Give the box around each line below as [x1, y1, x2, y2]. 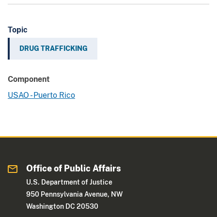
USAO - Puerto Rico [8, 91, 75, 100]
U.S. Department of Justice [26, 178, 113, 186]
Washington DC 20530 [26, 202, 99, 211]
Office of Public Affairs [26, 163, 122, 174]
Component [8, 75, 50, 84]
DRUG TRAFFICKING [19, 45, 88, 53]
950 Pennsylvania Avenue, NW [26, 190, 123, 199]
